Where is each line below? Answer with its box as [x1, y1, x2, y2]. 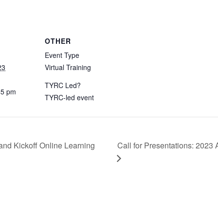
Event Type [45, 50, 79, 60]
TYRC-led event [45, 92, 94, 102]
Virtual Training [45, 62, 91, 72]
